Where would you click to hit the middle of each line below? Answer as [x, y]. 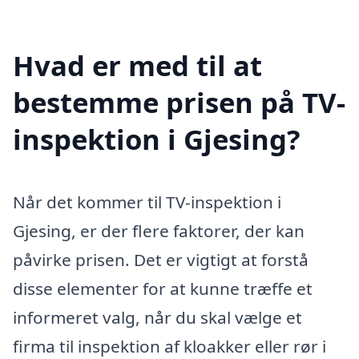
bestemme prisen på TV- [179, 103]
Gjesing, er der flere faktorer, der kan [159, 231]
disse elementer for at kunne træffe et [163, 289]
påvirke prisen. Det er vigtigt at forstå [161, 260]
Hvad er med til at [137, 66]
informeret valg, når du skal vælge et [157, 318]
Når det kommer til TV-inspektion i [147, 202]
